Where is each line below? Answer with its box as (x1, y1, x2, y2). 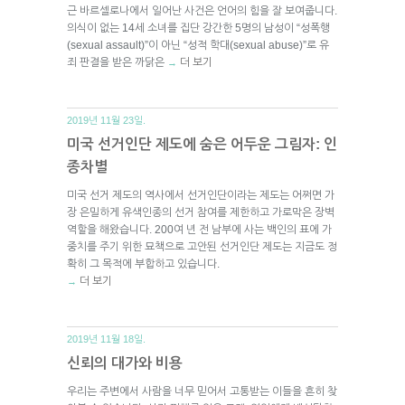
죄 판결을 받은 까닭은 (67, 55, 167, 69)
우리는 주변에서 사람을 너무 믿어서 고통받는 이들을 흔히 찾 (67, 384, 337, 398)
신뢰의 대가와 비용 (67, 354, 183, 371)
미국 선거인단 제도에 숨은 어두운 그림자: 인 (67, 136, 337, 152)
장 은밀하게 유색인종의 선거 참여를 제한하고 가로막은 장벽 (67, 205, 334, 219)
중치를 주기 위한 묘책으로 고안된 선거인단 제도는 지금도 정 (67, 240, 337, 253)
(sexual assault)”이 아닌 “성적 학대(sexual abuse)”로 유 (67, 38, 329, 52)
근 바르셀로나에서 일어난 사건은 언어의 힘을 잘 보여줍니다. (67, 4, 337, 17)
